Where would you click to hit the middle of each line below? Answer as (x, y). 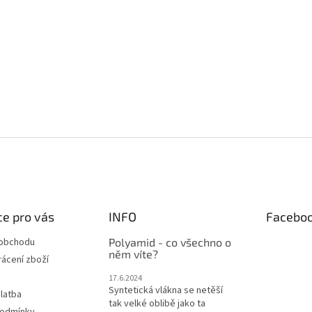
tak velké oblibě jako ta (157, 304)
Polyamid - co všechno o (170, 242)
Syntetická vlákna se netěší (165, 290)
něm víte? (133, 254)
